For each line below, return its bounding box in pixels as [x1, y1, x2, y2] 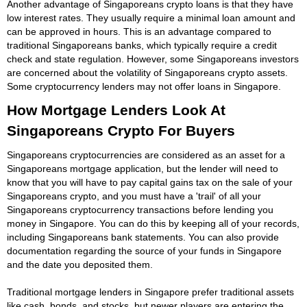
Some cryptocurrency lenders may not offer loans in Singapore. [7, 80, 281, 92]
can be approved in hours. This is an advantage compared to [7, 25, 271, 37]
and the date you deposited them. [7, 258, 153, 270]
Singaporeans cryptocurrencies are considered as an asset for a [7, 149, 285, 160]
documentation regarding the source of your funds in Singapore [7, 245, 282, 256]
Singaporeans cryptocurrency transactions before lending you [7, 204, 273, 215]
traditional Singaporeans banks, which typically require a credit [7, 39, 277, 51]
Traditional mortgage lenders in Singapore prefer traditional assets [7, 286, 294, 297]
